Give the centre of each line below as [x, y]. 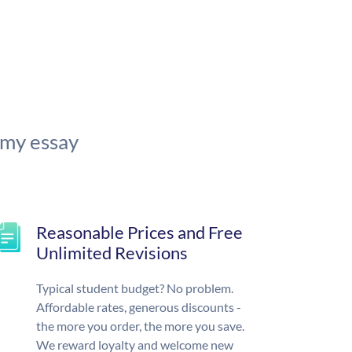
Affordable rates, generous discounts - [139, 307]
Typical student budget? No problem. [135, 288]
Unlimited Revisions [112, 253]
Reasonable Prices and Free [139, 233]
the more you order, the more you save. [140, 326]
